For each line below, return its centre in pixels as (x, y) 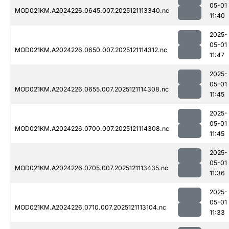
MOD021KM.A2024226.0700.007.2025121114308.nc (92, 129)
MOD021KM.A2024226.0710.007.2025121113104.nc (90, 208)
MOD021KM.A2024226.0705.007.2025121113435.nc (91, 168)
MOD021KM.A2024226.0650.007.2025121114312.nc (91, 50)
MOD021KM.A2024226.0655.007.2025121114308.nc (92, 89)
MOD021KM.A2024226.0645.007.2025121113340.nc (92, 11)
